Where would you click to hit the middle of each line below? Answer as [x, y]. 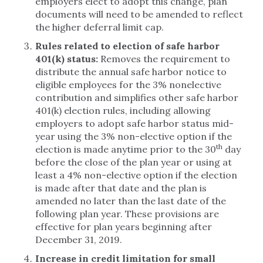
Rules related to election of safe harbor [127, 46]
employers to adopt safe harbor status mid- [134, 123]
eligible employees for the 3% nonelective [128, 85]
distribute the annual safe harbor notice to [131, 72]
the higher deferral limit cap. [101, 27]
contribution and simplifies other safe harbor [137, 97]
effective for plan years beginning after [124, 227]
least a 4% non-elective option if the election [136, 175]
